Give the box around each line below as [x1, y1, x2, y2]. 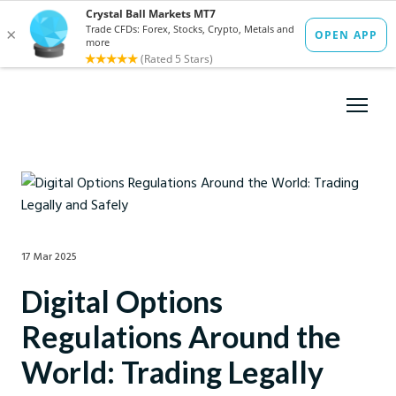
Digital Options [21, 283, 223, 320]
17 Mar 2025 [21, 247, 77, 264]
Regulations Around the [21, 318, 341, 355]
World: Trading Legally [21, 354, 324, 391]
